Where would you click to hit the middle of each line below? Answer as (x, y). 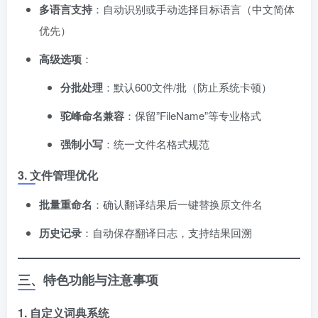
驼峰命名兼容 (92, 116)
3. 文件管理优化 (58, 175)
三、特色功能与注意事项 (88, 280)
